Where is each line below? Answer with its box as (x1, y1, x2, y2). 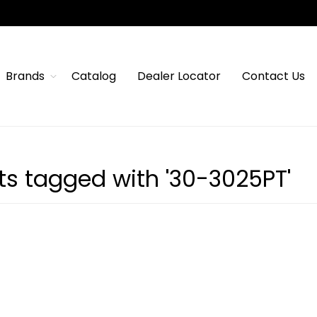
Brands (5, 68, 45, 85)
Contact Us (241, 68, 305, 85)
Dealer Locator (137, 68, 221, 85)
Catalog (71, 68, 116, 85)
